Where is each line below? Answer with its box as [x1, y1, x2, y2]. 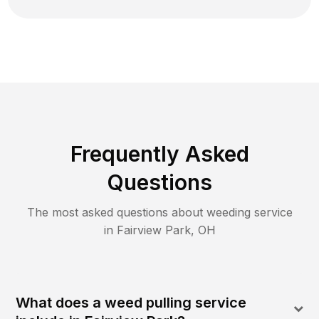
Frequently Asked [70, 141, 249, 167]
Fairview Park [116, 223, 191, 238]
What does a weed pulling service [16, 294, 247, 312]
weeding [206, 205, 251, 220]
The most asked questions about [26, 205, 206, 220]
